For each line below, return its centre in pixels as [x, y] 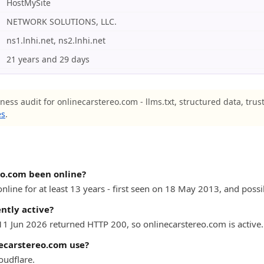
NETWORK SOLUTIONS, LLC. [62, 22]
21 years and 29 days [48, 59]
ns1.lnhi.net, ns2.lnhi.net [56, 40]
